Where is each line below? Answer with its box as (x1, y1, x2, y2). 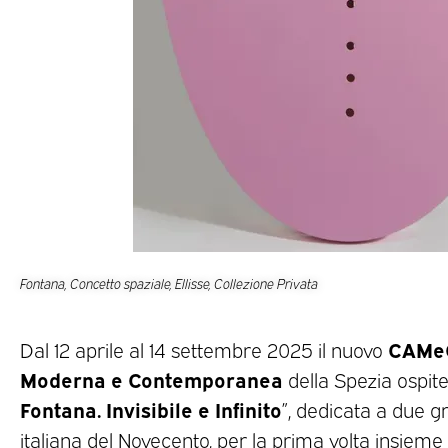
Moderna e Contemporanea (20, 365, 283, 393)
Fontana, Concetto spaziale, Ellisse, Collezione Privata (20, 273, 318, 293)
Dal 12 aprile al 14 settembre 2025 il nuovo (20, 336, 388, 363)
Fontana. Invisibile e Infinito (20, 395, 282, 423)
